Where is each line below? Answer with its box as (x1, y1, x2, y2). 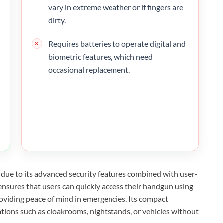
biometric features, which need (48, 51, 153, 61)
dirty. (48, 15, 66, 25)
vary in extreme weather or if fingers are (48, 2, 183, 12)
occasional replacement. (48, 64, 130, 74)
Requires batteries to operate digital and (48, 38, 186, 48)
